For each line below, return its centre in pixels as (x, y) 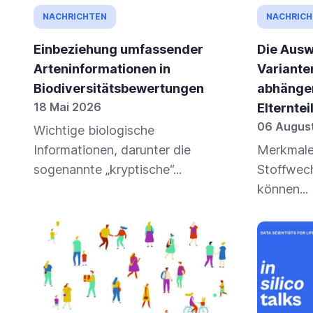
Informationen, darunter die (112, 150)
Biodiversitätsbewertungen (119, 89)
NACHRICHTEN (75, 17)
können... (283, 189)
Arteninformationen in (102, 69)
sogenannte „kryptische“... (108, 170)
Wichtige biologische (94, 131)
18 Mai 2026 (67, 107)
